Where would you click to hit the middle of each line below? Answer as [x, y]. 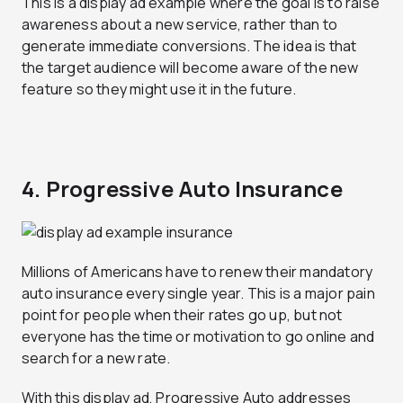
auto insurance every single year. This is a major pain [198, 293]
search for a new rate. [96, 358]
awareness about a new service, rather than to [180, 25]
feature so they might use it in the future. [159, 90]
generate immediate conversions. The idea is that [189, 46]
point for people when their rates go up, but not [182, 314]
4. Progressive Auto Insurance [182, 189]
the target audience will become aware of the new [190, 68]
